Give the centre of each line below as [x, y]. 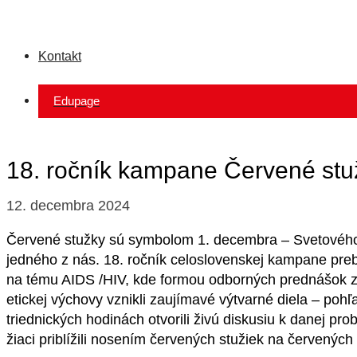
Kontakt [60, 56]
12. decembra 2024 [68, 206]
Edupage [76, 102]
